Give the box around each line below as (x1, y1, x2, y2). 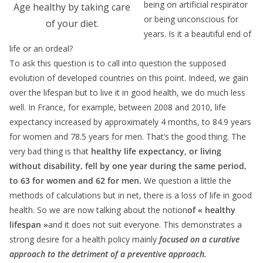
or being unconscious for (144, 13, 238, 25)
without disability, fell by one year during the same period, (9, 160, 247, 171)
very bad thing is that (9, 145, 91, 157)
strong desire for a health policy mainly (9, 233, 159, 245)
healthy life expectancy (91, 145, 184, 157)
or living (189, 145, 221, 157)
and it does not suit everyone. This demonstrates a (48, 218, 242, 230)
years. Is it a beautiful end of (144, 28, 251, 39)
